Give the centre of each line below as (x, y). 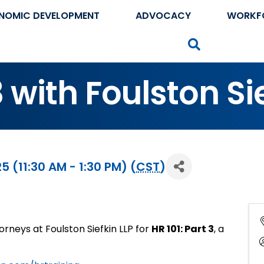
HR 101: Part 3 (183, 229)
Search (221, 43)
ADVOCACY (163, 16)
